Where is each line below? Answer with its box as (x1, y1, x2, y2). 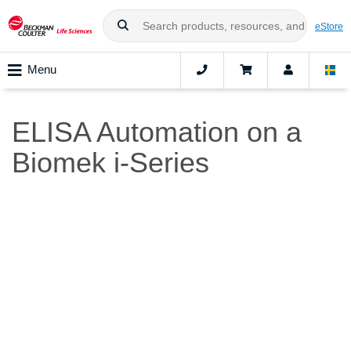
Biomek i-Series (12, 147, 209, 179)
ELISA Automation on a (12, 116, 302, 149)
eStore (315, 20, 343, 31)
